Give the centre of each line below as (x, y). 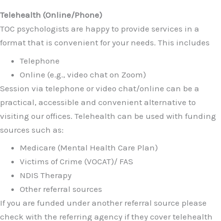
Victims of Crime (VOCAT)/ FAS (76, 161)
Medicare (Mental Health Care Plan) (89, 147)
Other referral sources (61, 189)
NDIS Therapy (46, 175)
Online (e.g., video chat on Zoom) (83, 74)
